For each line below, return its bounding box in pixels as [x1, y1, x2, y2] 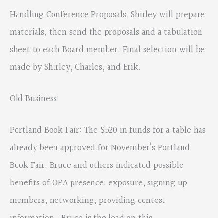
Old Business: [10, 92, 64, 107]
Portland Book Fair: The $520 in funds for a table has [10, 124, 206, 138]
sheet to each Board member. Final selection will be [10, 42, 205, 57]
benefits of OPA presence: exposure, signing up [10, 176, 187, 191]
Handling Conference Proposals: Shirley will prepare [10, 7, 205, 22]
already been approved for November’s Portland [10, 141, 190, 156]
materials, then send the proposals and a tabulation [10, 25, 202, 39]
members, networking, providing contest [10, 194, 165, 208]
